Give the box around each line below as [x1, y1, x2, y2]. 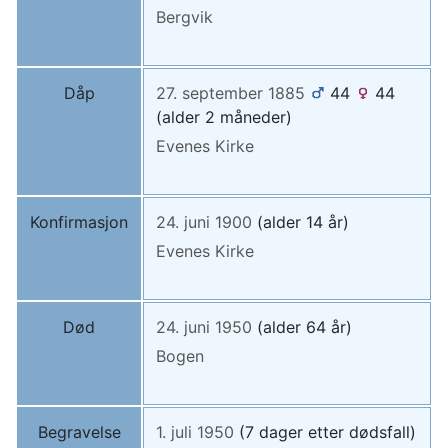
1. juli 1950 [156, 422, 234, 443]
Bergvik [156, 7, 213, 28]
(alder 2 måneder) [156, 107, 292, 128]
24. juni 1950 [156, 317, 252, 338]
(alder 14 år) [257, 212, 349, 233]
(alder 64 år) [257, 317, 352, 338]
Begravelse [37, 422, 121, 443]
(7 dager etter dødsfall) [239, 422, 416, 443]
